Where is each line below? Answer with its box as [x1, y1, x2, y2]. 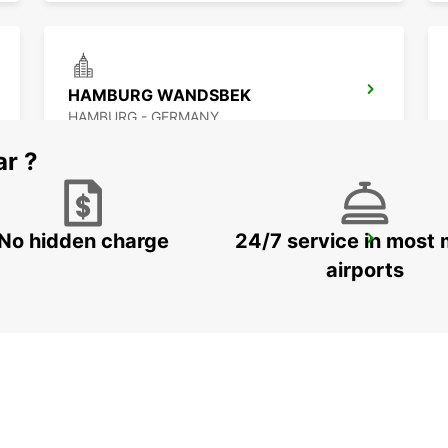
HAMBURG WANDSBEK [68, 85, 251, 106]
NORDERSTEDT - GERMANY [68, 257, 253, 275]
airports [326, 258, 404, 283]
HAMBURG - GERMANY [68, 108, 219, 126]
